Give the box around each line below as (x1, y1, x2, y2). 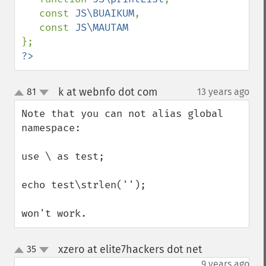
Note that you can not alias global (21, 107, 223, 120)
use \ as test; (21, 150, 104, 163)
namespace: (21, 122, 81, 134)
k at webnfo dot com (58, 85, 157, 99)
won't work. (21, 207, 87, 220)
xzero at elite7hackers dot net (58, 243, 202, 256)
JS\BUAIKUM (75, 7, 134, 20)
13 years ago (197, 86, 249, 97)
